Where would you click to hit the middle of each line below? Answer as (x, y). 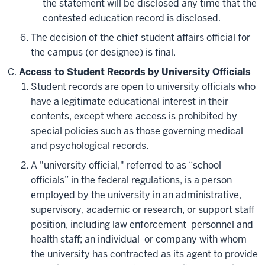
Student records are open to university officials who (143, 87)
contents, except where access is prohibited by (134, 117)
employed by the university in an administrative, (136, 195)
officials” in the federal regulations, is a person (131, 180)
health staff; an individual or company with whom (139, 240)
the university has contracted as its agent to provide (144, 254)
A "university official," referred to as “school (126, 166)
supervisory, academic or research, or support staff (143, 210)
